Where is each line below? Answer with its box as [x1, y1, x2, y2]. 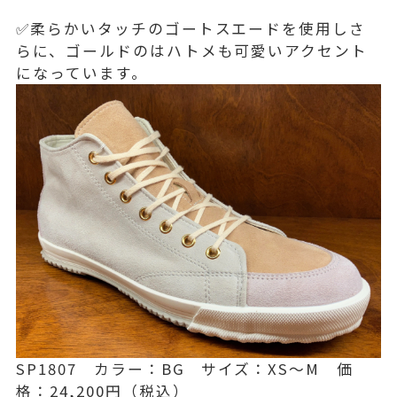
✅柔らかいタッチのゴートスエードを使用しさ [16, 17, 367, 39]
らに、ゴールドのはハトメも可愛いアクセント [16, 39, 369, 61]
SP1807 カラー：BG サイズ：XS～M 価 [16, 357, 354, 379]
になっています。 [16, 61, 148, 83]
